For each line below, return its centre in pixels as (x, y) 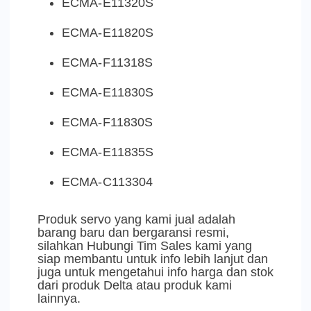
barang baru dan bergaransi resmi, (133, 233)
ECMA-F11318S (108, 63)
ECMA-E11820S (108, 33)
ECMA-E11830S (108, 93)
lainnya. (59, 299)
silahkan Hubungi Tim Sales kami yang (145, 246)
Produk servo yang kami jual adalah (136, 220)
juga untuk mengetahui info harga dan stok (155, 272)
